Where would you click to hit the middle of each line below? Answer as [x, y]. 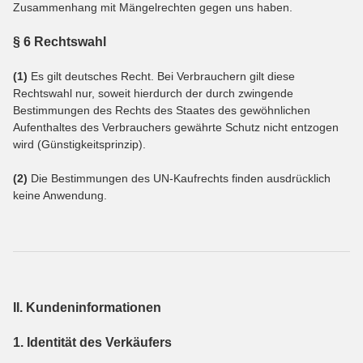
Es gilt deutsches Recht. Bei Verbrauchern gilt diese [161, 76]
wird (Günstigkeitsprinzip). [79, 144]
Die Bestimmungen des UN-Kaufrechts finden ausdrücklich [179, 178]
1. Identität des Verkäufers [92, 342]
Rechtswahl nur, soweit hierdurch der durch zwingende [153, 93]
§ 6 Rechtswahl [60, 41]
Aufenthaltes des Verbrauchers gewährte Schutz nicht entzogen [176, 127]
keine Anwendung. [60, 195]
